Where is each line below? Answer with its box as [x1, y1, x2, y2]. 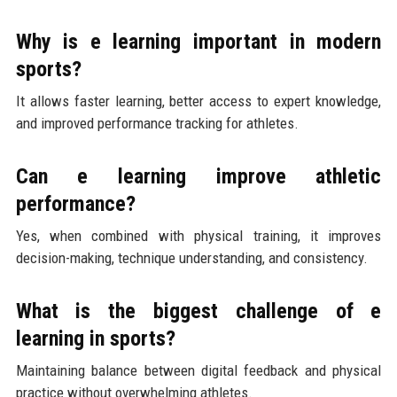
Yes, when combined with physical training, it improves [15, 226, 382, 245]
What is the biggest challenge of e [15, 298, 382, 323]
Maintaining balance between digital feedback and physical [15, 361, 382, 379]
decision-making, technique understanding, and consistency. [15, 248, 368, 267]
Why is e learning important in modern [15, 28, 382, 54]
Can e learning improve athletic [15, 163, 382, 189]
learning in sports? [15, 325, 175, 351]
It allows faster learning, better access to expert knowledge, [15, 91, 382, 110]
